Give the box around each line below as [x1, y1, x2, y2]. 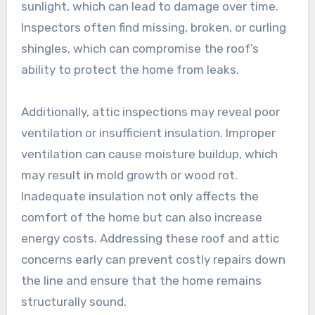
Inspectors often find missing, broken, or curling [20, 20, 286, 34]
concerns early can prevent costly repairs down [20, 252, 285, 266]
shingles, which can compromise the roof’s [20, 41, 259, 56]
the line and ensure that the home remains [20, 273, 262, 288]
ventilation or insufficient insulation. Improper [20, 125, 276, 140]
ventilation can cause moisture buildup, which [20, 146, 278, 161]
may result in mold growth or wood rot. [20, 167, 238, 182]
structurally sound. [20, 294, 127, 309]
